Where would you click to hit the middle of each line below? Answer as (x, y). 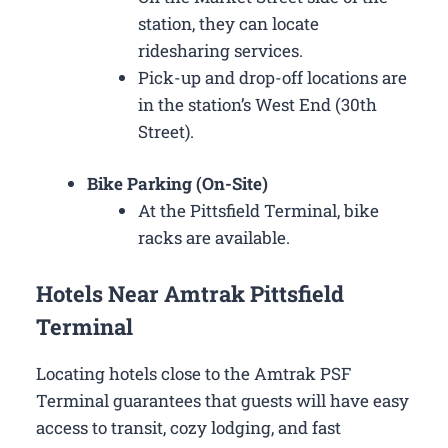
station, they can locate (228, 23)
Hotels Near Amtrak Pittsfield (190, 293)
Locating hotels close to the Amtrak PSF (193, 373)
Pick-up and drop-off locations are (272, 77)
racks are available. (214, 238)
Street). (166, 131)
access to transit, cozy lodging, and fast (188, 427)
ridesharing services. (220, 50)
